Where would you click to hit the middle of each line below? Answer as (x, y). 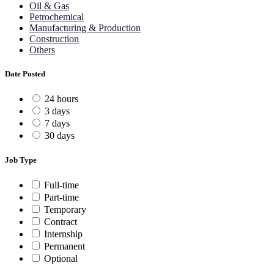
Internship (63, 234)
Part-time (61, 197)
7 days (57, 124)
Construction (54, 39)
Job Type (21, 160)
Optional (61, 258)
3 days (57, 111)
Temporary (65, 209)
